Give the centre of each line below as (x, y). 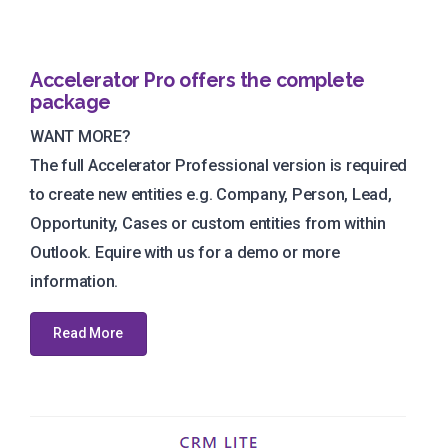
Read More (88, 333)
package (70, 103)
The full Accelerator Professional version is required (219, 166)
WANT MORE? (80, 137)
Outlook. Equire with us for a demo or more (185, 253)
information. (74, 282)
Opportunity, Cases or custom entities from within (208, 224)
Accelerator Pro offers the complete (197, 81)
